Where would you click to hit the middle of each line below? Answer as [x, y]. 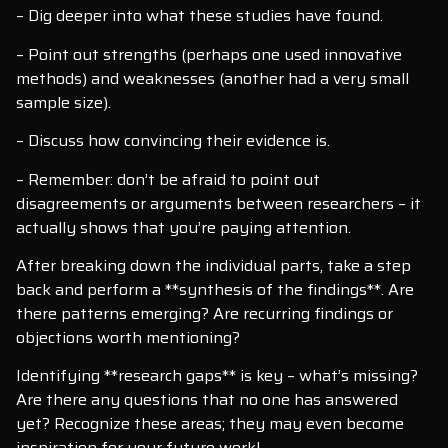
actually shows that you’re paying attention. [183, 227]
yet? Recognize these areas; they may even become [210, 424]
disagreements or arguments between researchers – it [218, 203]
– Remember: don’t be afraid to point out [168, 179]
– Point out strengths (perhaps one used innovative [209, 54]
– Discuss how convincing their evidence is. [173, 141]
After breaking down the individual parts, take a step [213, 265]
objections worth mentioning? [128, 337]
